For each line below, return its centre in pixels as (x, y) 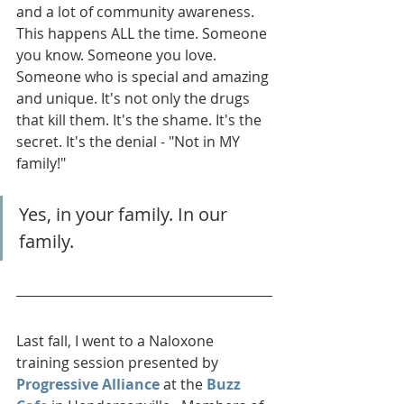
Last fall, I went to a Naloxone (117, 341)
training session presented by (119, 363)
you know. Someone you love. (118, 55)
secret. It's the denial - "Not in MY (130, 142)
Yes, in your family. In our (125, 215)
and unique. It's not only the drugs (135, 99)
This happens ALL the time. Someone (143, 34)
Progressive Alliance (88, 385)
